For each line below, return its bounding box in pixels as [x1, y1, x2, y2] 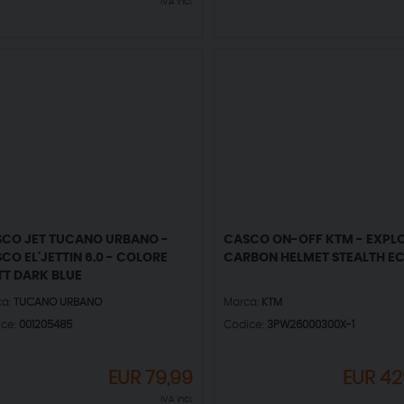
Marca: [223, 297, 262, 308]
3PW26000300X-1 [266, 318, 354, 330]
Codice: [223, 318, 267, 330]
